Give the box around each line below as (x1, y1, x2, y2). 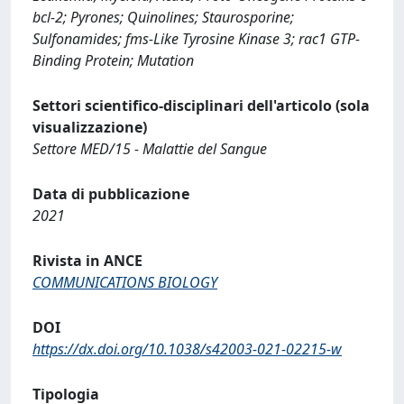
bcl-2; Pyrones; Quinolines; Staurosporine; (32, 7, 294, 27)
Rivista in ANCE (32, 251, 142, 271)
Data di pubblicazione (32, 184, 189, 204)
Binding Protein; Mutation (32, 50, 194, 70)
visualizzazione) (32, 117, 147, 137)
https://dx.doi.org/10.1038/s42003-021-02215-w (32, 339, 342, 359)
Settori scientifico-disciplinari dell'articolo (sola (32, 96, 370, 115)
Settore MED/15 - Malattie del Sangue (32, 139, 267, 159)
